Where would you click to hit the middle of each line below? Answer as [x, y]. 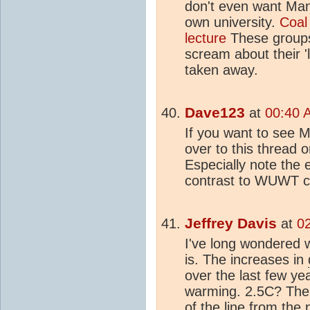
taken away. [221, 70]
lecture [206, 38]
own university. [232, 22]
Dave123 [215, 112]
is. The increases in [246, 259]
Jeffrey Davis [231, 223]
